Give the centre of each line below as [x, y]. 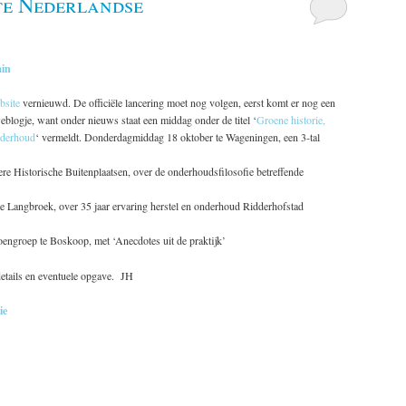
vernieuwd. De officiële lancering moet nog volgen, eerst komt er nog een [178, 103]
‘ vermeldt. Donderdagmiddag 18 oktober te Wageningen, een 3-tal [178, 137]
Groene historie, [291, 120]
